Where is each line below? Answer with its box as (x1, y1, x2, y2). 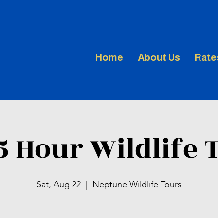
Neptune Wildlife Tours (92, 179, 182, 190)
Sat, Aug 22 (36, 179, 81, 190)
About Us (138, 52, 180, 63)
